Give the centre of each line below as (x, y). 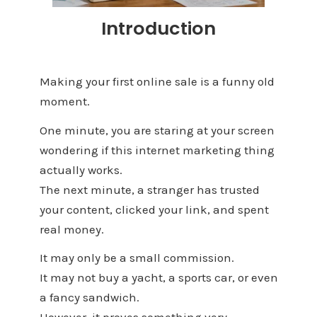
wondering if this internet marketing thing (157, 150)
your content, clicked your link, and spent (154, 209)
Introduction (158, 29)
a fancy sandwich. (89, 298)
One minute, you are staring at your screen (157, 130)
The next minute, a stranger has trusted (149, 189)
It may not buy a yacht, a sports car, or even (158, 278)
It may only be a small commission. (137, 258)
